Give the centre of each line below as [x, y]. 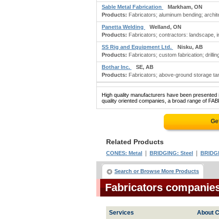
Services [121, 213]
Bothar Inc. [117, 67]
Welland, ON [165, 27]
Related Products [135, 142]
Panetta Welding [123, 27]
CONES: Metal [124, 153]
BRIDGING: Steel [171, 153]
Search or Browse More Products [157, 171]
